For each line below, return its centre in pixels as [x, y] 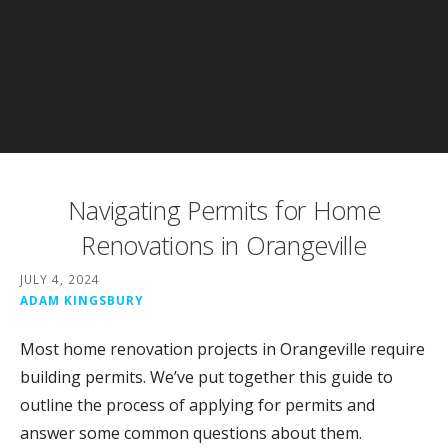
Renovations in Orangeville [224, 245]
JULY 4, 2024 [60, 279]
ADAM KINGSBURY [82, 300]
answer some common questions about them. [191, 433]
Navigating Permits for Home [224, 210]
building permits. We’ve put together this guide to [206, 377]
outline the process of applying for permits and [197, 405]
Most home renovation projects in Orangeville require [222, 349]
